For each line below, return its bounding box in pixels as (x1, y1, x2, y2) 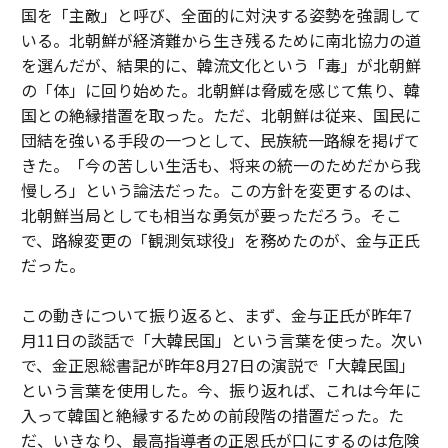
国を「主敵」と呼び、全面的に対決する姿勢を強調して (20, 3, 421, 27)
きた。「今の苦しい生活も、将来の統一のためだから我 (20, 153, 421, 177)
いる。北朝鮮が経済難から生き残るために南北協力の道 (20, 28, 421, 52)
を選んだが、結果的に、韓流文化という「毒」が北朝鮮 (20, 53, 421, 77)
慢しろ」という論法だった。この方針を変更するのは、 (20, 178, 421, 202)
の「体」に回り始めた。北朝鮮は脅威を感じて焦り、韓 (20, 78, 420, 102)
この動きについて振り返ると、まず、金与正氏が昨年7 (20, 303, 412, 327)
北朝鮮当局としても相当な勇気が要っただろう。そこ (20, 203, 402, 227)
